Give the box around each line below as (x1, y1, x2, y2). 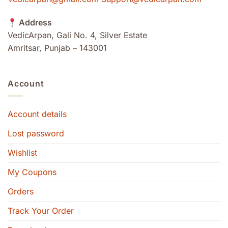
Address (17, 17, 52, 28)
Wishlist (8, 148, 37, 158)
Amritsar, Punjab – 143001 (8, 43, 107, 53)
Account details (8, 109, 67, 120)
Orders (8, 186, 34, 197)
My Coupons (8, 167, 56, 178)
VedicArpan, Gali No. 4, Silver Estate (8, 30, 147, 41)
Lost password (8, 128, 64, 139)
